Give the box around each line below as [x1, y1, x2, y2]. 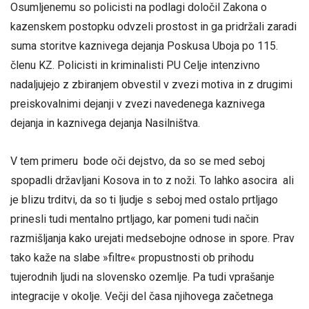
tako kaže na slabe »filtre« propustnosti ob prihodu [10, 251, 254, 265]
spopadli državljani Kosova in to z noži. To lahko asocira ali [10, 174, 294, 188]
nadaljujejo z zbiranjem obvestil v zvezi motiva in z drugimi [10, 78, 292, 91]
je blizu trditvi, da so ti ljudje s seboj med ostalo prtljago [10, 193, 278, 207]
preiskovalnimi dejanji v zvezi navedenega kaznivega [10, 97, 265, 110]
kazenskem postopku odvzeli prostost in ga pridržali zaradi [10, 20, 297, 33]
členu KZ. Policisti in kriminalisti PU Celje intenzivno [10, 59, 260, 72]
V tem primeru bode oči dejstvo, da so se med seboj [10, 154, 265, 168]
